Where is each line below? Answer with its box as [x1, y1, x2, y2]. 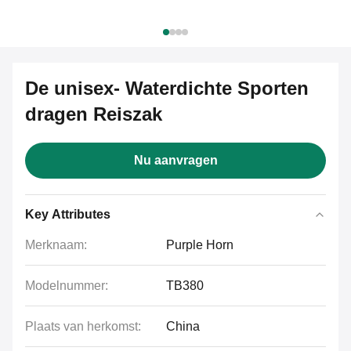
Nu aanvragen [133, 154, 218, 167]
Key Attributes [25, 208, 110, 221]
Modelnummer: [25, 279, 108, 292]
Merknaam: [25, 238, 87, 251]
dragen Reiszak [25, 103, 162, 125]
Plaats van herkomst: [25, 320, 141, 333]
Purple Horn [166, 238, 233, 251]
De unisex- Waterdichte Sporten [25, 78, 309, 99]
